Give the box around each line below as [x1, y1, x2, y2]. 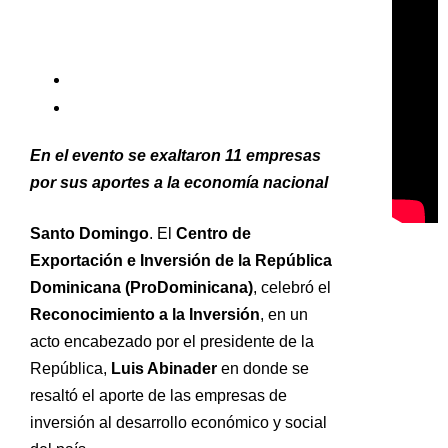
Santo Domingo [30, 225, 149, 243]
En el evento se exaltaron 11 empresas [30, 147, 321, 165]
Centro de [176, 225, 251, 243]
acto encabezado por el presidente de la [30, 333, 314, 351]
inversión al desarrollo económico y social [30, 414, 327, 432]
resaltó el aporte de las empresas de [30, 387, 287, 405]
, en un [260, 306, 308, 324]
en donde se [217, 360, 309, 378]
